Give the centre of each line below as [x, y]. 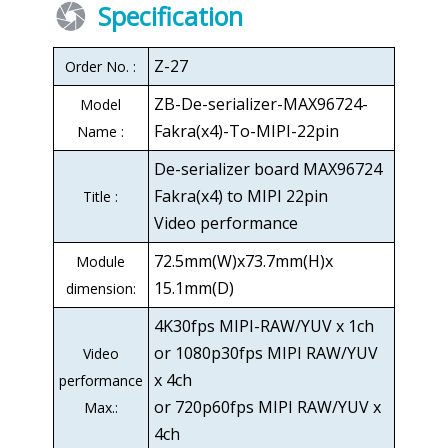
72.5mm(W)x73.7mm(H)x [243, 261]
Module [101, 262]
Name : [101, 132]
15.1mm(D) [193, 288]
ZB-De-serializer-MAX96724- [260, 104]
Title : [101, 197]
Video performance [225, 223]
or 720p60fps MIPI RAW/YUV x [267, 407]
